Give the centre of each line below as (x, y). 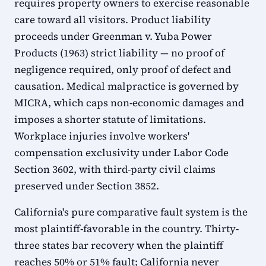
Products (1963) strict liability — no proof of (119, 53)
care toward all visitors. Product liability (113, 20)
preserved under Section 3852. (87, 186)
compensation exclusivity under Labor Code (121, 153)
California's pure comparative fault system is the (131, 212)
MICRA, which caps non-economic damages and (129, 103)
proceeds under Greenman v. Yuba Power (113, 36)
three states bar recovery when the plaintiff (119, 245)
